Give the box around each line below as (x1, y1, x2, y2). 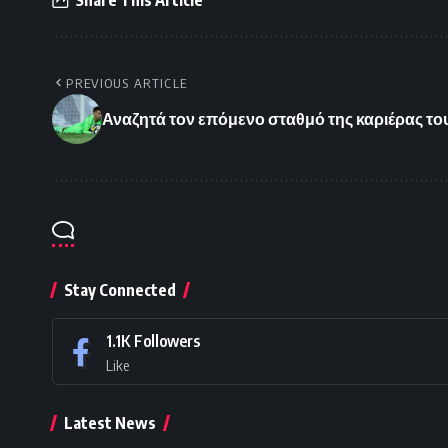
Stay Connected (64, 280, 176, 301)
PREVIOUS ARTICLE (66, 75, 188, 92)
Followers (134, 331, 200, 352)
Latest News (64, 413, 156, 434)
